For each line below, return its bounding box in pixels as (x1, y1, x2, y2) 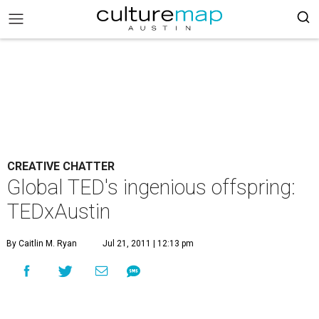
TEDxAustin (7, 199, 110, 224)
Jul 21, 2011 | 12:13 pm (103, 239, 194, 249)
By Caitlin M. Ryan (6, 239, 77, 249)
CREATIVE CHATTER (7, 159, 115, 173)
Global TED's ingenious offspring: (7, 175, 296, 199)
